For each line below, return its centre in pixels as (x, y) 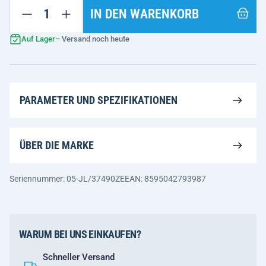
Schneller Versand (79, 257)
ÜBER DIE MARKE (57, 145)
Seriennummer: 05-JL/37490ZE (67, 179)
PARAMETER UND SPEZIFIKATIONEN (99, 100)
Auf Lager (38, 39)
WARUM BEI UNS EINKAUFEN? (80, 234)
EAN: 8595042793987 (165, 179)
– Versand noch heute (92, 39)
